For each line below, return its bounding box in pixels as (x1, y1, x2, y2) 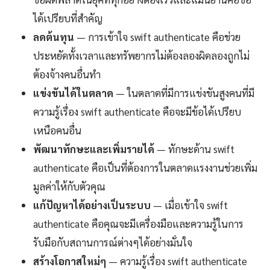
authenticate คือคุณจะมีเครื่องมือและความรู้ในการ (33, 217, 243, 231)
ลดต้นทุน (33, 30, 74, 44)
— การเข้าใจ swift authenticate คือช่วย (74, 30, 240, 44)
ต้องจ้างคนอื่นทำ (33, 67, 101, 81)
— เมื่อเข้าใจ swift (151, 198, 228, 212)
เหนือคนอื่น (33, 124, 81, 137)
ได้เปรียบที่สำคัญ (33, 11, 102, 25)
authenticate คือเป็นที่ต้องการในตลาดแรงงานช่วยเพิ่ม (33, 161, 257, 175)
